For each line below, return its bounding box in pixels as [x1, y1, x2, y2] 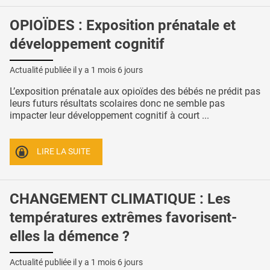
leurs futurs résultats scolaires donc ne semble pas [10, 97, 225, 109]
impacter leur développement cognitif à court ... [10, 109, 209, 121]
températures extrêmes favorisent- [10, 209, 237, 226]
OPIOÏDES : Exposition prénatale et [10, 16, 236, 34]
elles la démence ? [10, 228, 130, 245]
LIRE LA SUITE [37, 146, 91, 157]
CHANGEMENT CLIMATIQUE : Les [10, 190, 230, 207]
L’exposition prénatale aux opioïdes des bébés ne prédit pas [10, 85, 260, 97]
